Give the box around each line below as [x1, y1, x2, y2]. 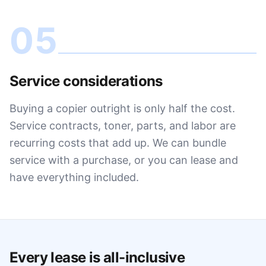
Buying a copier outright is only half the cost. [9, 102, 235, 115]
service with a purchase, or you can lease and [9, 154, 238, 166]
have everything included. [9, 171, 139, 183]
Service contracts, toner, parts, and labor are [9, 119, 236, 132]
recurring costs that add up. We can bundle [9, 137, 226, 149]
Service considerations [9, 72, 163, 90]
